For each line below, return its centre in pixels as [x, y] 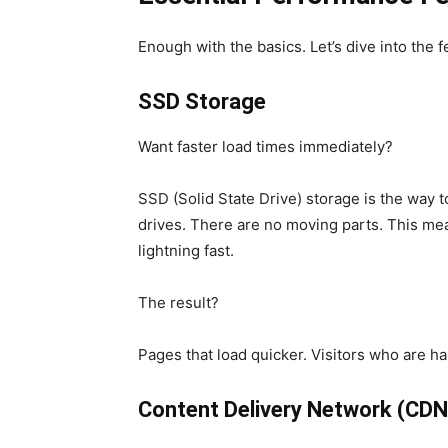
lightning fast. [186, 250]
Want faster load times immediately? [265, 146]
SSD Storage [202, 101]
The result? [178, 302]
